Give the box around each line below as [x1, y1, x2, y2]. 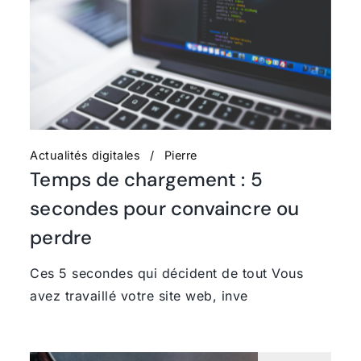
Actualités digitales [30, 147, 141, 162]
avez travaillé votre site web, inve [30, 287, 248, 304]
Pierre [164, 147, 197, 162]
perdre [30, 224, 92, 250]
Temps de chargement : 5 [30, 166, 263, 192]
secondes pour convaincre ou [30, 195, 300, 221]
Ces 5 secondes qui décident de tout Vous [30, 264, 304, 281]
